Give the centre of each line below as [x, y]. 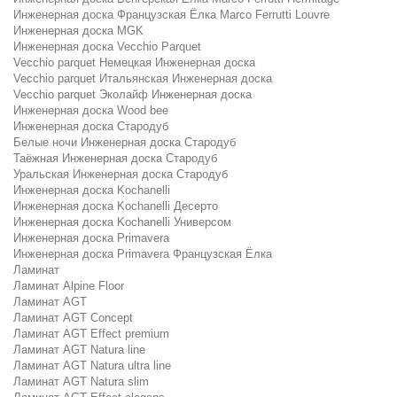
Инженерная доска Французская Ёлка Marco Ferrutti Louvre [171, 15]
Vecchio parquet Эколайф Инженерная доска [132, 94]
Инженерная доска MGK [78, 31]
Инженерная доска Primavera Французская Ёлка [143, 254]
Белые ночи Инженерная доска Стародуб [125, 142]
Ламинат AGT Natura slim [81, 381]
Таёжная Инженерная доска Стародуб [115, 158]
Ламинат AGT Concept [73, 318]
